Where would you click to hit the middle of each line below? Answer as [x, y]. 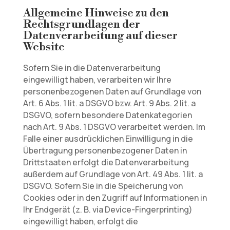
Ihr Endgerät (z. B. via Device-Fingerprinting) [108, 209]
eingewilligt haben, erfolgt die [80, 221]
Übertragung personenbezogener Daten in [105, 150]
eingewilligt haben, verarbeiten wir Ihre [97, 80]
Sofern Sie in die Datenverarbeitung [92, 68]
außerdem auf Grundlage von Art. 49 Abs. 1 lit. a [113, 174]
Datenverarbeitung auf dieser [100, 36]
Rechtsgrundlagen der [81, 24]
